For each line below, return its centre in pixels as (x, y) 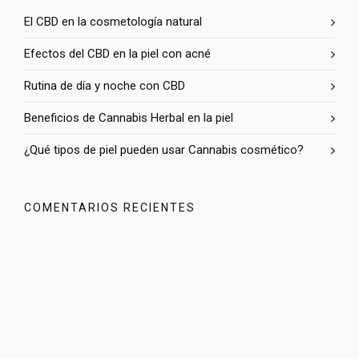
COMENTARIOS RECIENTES (110, 207)
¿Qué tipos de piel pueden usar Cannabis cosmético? (164, 149)
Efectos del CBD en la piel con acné (117, 53)
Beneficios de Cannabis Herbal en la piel (129, 117)
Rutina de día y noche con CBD (105, 85)
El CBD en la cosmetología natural (113, 21)
